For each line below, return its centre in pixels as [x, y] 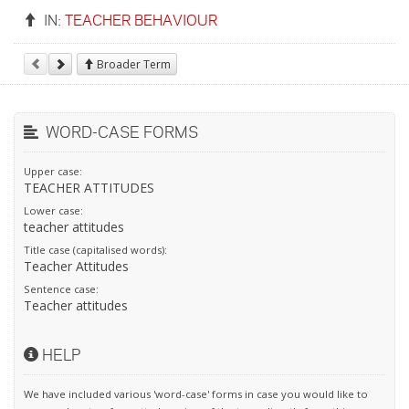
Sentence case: [61, 289]
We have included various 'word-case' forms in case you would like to [196, 394]
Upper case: [53, 171]
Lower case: [53, 210]
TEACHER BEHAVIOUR [141, 20]
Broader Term [132, 64]
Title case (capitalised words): [95, 250]
